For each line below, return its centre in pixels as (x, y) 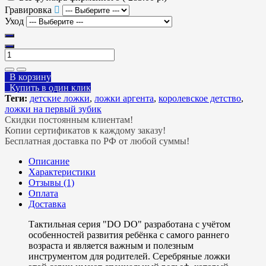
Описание (49, 161)
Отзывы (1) (51, 183)
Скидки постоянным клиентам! (69, 120)
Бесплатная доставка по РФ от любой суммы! (97, 141)
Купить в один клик (48, 88)
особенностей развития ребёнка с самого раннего (129, 235)
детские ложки (60, 99)
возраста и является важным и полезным (111, 246)
